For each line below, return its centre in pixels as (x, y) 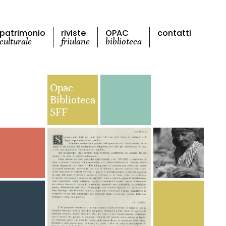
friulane (75, 42)
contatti (174, 33)
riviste (73, 33)
